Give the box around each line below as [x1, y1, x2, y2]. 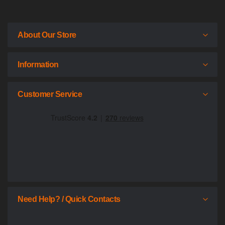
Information [18, 60, 59, 69]
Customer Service [18, 90, 82, 99]
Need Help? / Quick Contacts [18, 195, 121, 204]
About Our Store [18, 31, 76, 40]
